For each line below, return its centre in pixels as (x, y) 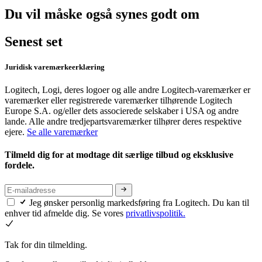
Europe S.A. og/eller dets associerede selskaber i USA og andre (122, 111)
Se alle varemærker (62, 132)
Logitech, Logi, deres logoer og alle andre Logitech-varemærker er (127, 90)
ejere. (16, 132)
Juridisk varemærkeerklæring (55, 67)
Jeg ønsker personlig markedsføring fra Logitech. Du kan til (139, 202)
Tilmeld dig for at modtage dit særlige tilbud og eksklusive (119, 155)
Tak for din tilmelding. (46, 244)
